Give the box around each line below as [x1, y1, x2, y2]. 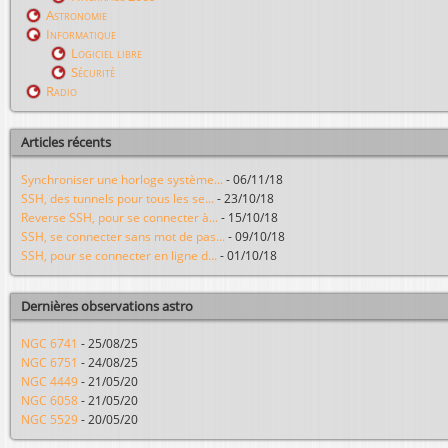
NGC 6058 [21, 393, 78, 409]
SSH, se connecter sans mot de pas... [21, 228, 225, 244]
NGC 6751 [21, 355, 78, 371]
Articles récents [21, 132, 111, 151]
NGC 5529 [21, 412, 78, 428]
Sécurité [71, 62, 115, 81]
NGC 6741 [21, 336, 78, 352]
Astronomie [46, 5, 107, 24]
